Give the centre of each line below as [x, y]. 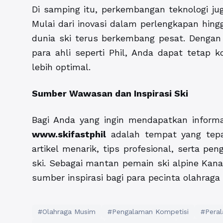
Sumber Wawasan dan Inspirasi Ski [110, 94]
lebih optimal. [61, 67]
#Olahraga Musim [67, 212]
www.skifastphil [69, 134]
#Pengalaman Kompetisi [148, 212]
